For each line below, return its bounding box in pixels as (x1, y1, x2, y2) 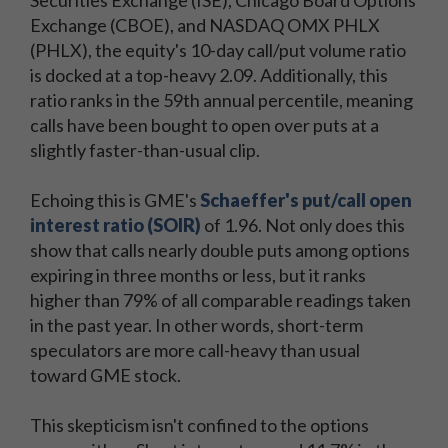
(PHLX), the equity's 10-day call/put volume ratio (30, 39, 406, 61)
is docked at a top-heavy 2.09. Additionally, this (30, 64, 388, 86)
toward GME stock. (30, 364, 181, 386)
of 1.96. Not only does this (201, 214, 405, 236)
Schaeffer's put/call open (200, 189, 412, 211)
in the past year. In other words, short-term (30, 314, 363, 336)
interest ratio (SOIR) (30, 214, 201, 236)
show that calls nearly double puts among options (30, 239, 410, 261)
